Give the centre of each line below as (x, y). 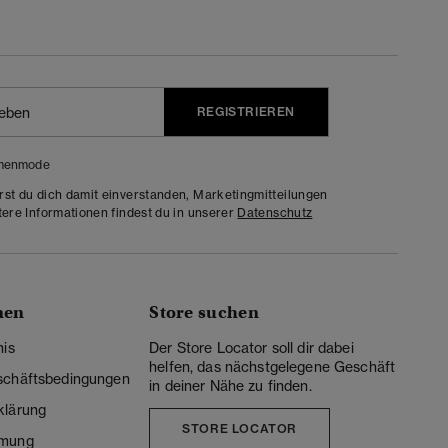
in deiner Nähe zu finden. (230, 386)
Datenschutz (275, 212)
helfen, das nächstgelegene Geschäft (272, 367)
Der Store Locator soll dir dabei (251, 348)
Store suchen (204, 313)
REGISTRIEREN (245, 111)
